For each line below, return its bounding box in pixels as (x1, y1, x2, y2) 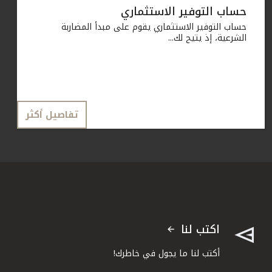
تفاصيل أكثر (25, 106, 78, 124)
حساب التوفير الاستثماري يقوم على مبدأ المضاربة (61, 19, 246, 36)
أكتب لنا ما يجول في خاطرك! (114, 245, 220, 262)
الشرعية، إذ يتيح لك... (168, 30, 246, 47)
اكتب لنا (181, 219, 220, 240)
